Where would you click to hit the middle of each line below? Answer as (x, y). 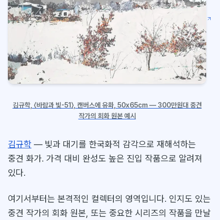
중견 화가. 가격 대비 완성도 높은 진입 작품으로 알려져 (105, 159)
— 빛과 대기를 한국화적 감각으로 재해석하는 (114, 144)
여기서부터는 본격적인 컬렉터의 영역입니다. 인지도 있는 (109, 199)
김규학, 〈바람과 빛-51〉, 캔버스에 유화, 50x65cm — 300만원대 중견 (107, 105)
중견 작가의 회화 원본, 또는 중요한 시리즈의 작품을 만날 (109, 213)
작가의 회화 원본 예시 (107, 116)
